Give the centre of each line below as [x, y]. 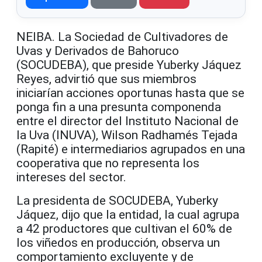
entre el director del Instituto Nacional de [127, 121]
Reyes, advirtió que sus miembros [106, 79]
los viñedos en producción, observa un [118, 243]
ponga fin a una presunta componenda [119, 107]
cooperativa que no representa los [108, 163]
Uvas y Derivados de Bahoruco [98, 51]
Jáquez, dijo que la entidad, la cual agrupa [128, 215]
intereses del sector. [71, 177]
